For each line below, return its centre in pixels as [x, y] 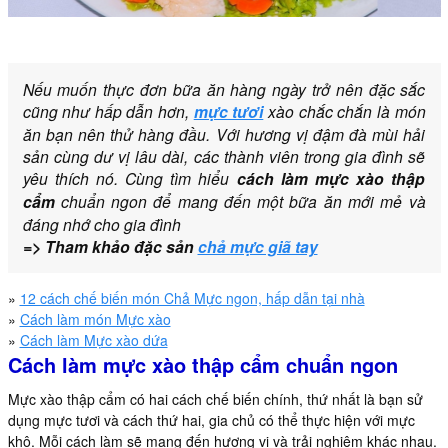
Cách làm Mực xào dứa [93, 340]
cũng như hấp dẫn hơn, [108, 111]
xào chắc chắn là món [344, 111]
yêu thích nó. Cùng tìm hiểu [126, 178]
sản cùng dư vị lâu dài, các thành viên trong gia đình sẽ [224, 156]
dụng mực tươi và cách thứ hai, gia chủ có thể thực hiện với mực [211, 420]
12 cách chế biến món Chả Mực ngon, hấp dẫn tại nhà [192, 298]
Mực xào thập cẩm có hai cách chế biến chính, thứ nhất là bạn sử [215, 399]
